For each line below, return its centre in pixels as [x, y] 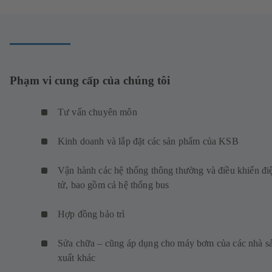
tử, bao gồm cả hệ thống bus [116, 185]
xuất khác [79, 258]
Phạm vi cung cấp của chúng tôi [90, 80]
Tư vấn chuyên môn [100, 112]
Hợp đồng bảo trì [94, 214]
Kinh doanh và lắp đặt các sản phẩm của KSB [151, 141]
